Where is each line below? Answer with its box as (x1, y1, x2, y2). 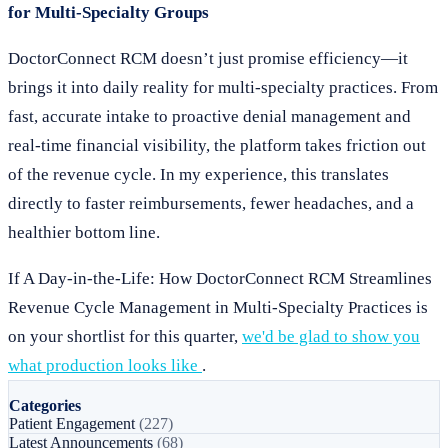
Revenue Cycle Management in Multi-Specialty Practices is (8, 298, 428, 317)
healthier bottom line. (8, 223, 160, 242)
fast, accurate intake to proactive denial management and (8, 107, 411, 126)
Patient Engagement (9, 415, 139, 432)
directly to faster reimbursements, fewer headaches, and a (8, 194, 414, 213)
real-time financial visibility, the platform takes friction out (8, 136, 426, 155)
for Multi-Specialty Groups (8, 3, 209, 22)
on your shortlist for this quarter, (8, 327, 242, 346)
